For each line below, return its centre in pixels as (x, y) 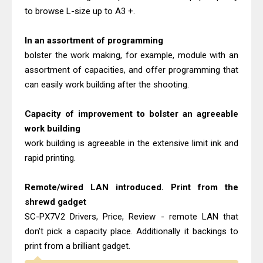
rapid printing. (50, 158)
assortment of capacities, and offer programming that (131, 70)
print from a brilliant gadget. (77, 246)
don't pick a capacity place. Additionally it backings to (131, 231)
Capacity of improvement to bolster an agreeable (131, 114)
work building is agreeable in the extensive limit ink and (131, 143)
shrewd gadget (57, 202)
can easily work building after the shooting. (107, 85)
